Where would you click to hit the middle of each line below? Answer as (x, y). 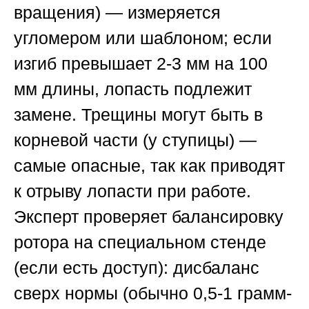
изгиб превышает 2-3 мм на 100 (141, 64)
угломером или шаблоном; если (143, 38)
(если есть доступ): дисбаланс (137, 268)
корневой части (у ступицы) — (135, 140)
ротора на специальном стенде (140, 242)
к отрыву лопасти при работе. (132, 191)
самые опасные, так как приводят (149, 166)
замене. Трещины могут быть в (138, 115)
